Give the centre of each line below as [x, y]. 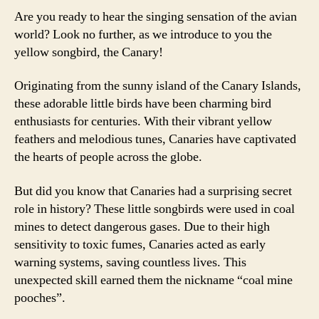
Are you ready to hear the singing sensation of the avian [156, 16]
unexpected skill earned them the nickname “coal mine [153, 280]
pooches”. [40, 298]
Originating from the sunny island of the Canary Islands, [158, 86]
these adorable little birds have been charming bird [143, 104]
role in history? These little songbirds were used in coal [155, 209]
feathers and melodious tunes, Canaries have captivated [155, 139]
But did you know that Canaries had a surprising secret [153, 191]
